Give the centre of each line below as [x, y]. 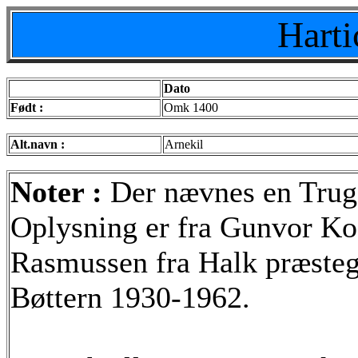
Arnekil [184, 144]
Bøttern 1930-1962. [130, 297]
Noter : [60, 192]
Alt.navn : [38, 144]
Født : [27, 107]
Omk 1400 [191, 107]
